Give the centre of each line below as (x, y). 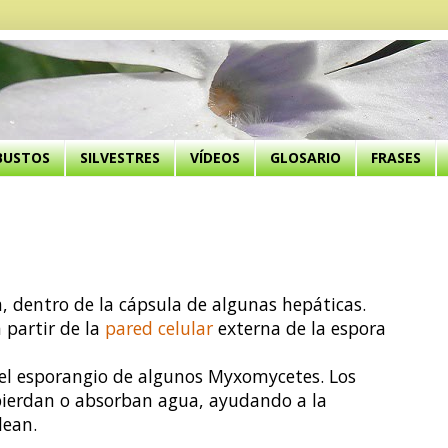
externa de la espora (299, 327)
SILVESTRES (120, 158)
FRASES (396, 158)
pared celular (159, 327)
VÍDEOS (215, 158)
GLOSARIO (305, 158)
